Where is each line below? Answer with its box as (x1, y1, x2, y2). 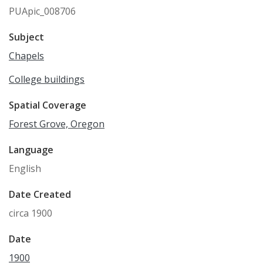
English (9, 161, 41, 175)
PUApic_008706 (9, 4, 76, 18)
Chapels (9, 49, 44, 62)
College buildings (9, 72, 85, 86)
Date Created (9, 187, 71, 201)
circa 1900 (9, 206, 52, 220)
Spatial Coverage (9, 98, 86, 112)
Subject (9, 30, 44, 43)
